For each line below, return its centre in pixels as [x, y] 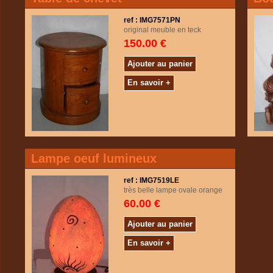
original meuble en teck [162, 30]
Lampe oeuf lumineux [94, 158]
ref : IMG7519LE [151, 180]
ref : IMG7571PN [152, 20]
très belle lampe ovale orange [173, 190]
